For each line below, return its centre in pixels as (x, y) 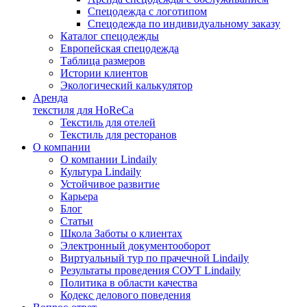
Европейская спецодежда (120, 48)
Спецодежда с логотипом (147, 11)
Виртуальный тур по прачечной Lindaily (155, 258)
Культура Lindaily (101, 172)
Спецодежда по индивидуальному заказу (184, 24)
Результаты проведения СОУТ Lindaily (150, 270)
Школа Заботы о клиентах (121, 233)
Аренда (50, 98)
